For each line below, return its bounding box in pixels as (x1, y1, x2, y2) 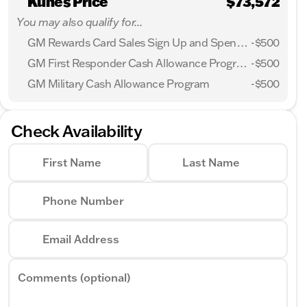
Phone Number (42, 194, 124, 208)
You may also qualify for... (16, 15, 143, 29)
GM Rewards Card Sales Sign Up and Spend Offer (236, 36, 248, 49)
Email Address (42, 232, 119, 246)
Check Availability (11, 120, 143, 141)
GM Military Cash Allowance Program (27, 77, 210, 90)
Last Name (182, 156, 240, 169)
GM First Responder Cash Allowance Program (236, 56, 248, 70)
